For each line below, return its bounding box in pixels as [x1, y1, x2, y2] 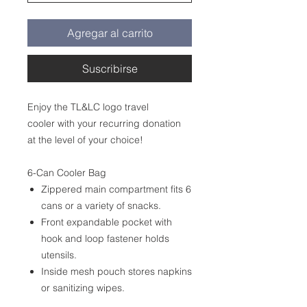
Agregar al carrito [66, 25, 153, 40]
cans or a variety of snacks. [41, 199, 161, 212]
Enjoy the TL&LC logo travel [27, 100, 149, 113]
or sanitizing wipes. [41, 281, 125, 294]
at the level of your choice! [27, 133, 143, 146]
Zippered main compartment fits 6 [41, 182, 191, 195]
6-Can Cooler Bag [27, 166, 106, 179]
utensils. [41, 248, 77, 261]
